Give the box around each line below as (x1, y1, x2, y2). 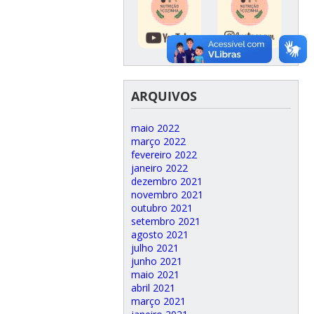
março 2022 (130, 134, 186, 148)
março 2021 (130, 294, 186, 308)
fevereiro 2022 (130, 147, 197, 161)
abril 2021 (130, 280, 175, 294)
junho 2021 (130, 254, 182, 268)
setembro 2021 (130, 214, 200, 228)
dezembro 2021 (130, 174, 203, 188)
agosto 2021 (130, 227, 189, 241)
